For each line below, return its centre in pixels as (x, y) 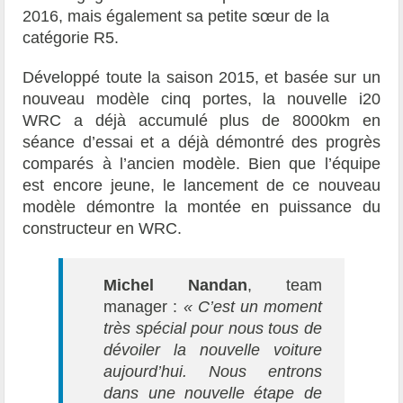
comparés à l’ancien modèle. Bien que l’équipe (201, 163)
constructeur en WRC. (103, 228)
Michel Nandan (175, 285)
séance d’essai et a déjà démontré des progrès (201, 142)
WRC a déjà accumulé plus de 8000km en (201, 120)
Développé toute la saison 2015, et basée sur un (201, 77)
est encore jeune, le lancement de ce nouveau (201, 185)
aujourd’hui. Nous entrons (213, 371)
